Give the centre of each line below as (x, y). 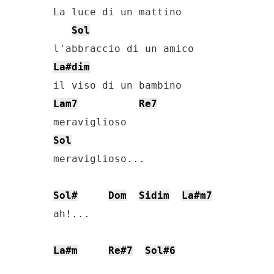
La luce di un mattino (117, 12)
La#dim (72, 67)
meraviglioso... (99, 159)
